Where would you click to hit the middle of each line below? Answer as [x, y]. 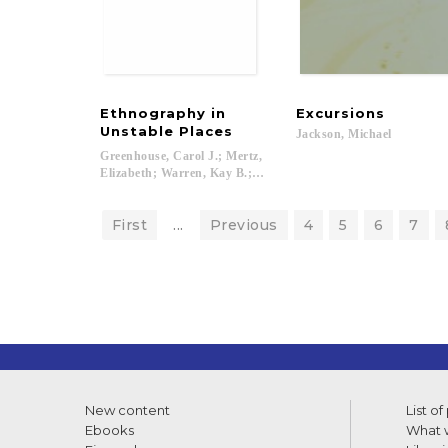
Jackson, [320, 134]
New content [127, 410]
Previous [243, 225]
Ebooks [109, 430]
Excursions [340, 113]
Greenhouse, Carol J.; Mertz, [183, 156]
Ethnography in [165, 113]
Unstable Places [166, 131]
